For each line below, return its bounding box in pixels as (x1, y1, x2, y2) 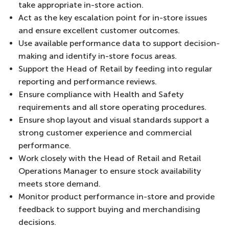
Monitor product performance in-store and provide (18, 192, 215, 201)
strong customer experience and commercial (18, 128, 192, 138)
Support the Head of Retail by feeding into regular (18, 64, 212, 74)
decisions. (18, 217, 56, 227)
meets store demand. (18, 179, 101, 189)
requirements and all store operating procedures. (18, 102, 207, 112)
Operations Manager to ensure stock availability (18, 166, 201, 176)
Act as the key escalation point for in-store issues (18, 13, 207, 22)
